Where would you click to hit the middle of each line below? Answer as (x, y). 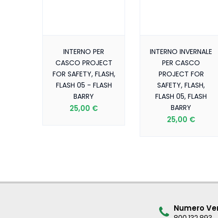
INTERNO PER (84, 52)
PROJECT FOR (181, 74)
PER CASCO (181, 63)
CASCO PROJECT (84, 63)
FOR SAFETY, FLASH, (84, 74)
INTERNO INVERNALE (181, 52)
